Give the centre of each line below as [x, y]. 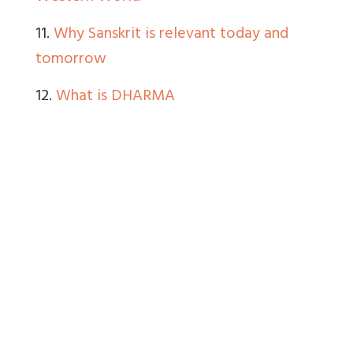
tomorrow [71, 60]
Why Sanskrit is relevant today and [171, 35]
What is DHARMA [115, 97]
